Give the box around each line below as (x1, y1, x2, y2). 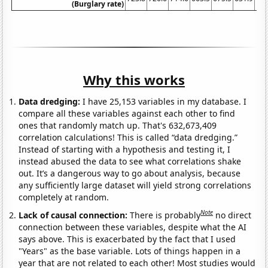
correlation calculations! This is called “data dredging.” (19, 132, 238, 144)
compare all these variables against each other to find (19, 108, 236, 120)
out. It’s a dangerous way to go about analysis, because (19, 167, 241, 179)
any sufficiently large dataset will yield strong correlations (19, 179, 252, 191)
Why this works (83, 71, 185, 89)
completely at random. (19, 191, 109, 203)
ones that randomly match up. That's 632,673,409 (19, 120, 217, 132)
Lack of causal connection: (19, 209, 130, 221)
